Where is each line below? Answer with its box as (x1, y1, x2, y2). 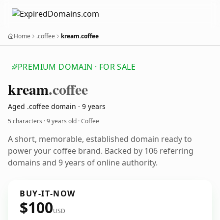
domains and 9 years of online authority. (8, 157, 158, 168)
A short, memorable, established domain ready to (8, 134, 192, 144)
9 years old (47, 117, 77, 125)
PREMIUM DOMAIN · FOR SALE (18, 61, 136, 72)
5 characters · (8, 117, 47, 125)
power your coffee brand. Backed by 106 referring (8, 145, 193, 156)
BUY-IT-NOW (20, 188, 76, 199)
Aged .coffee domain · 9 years (8, 102, 106, 111)
